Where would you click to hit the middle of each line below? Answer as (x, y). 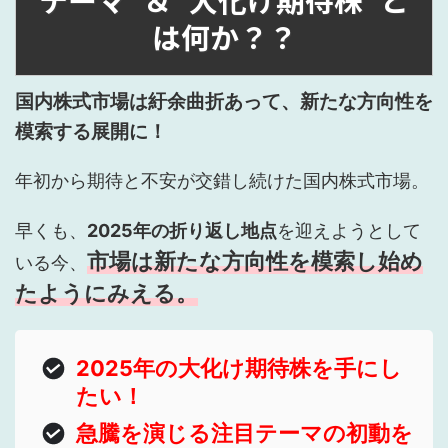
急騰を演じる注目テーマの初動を (244, 432)
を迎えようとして (349, 230)
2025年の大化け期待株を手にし (238, 367)
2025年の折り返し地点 (182, 230)
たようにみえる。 (106, 293)
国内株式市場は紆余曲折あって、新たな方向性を (224, 101)
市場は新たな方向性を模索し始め (255, 261)
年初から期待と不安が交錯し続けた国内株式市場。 (222, 180)
